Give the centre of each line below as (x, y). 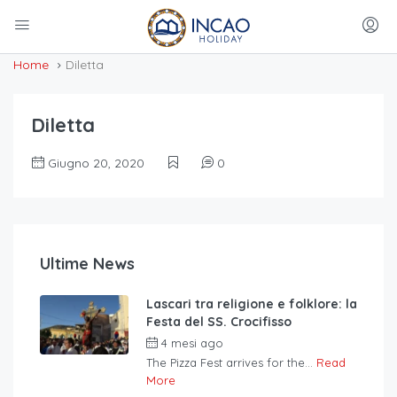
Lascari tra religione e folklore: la (252, 304)
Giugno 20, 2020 (94, 163)
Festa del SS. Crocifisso (219, 322)
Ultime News (87, 264)
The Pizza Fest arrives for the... (231, 363)
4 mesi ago (191, 343)
